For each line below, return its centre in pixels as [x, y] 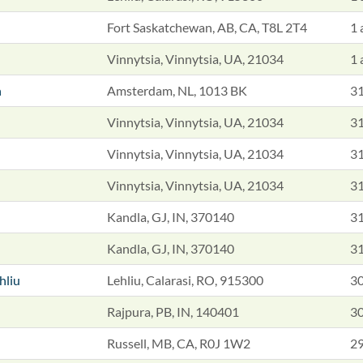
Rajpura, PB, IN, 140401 [173, 312]
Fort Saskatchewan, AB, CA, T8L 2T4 [207, 27]
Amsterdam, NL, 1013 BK [177, 90]
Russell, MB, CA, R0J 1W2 [179, 343]
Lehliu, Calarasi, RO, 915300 [185, 280]
